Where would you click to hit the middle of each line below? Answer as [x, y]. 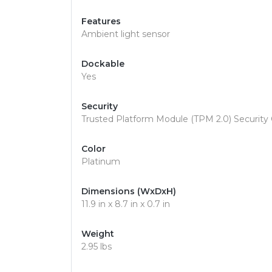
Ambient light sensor [126, 34]
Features [101, 21]
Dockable [103, 64]
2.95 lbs [97, 246]
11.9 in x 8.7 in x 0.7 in [126, 204]
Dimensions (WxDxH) [129, 191]
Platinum [101, 161]
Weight [98, 234]
